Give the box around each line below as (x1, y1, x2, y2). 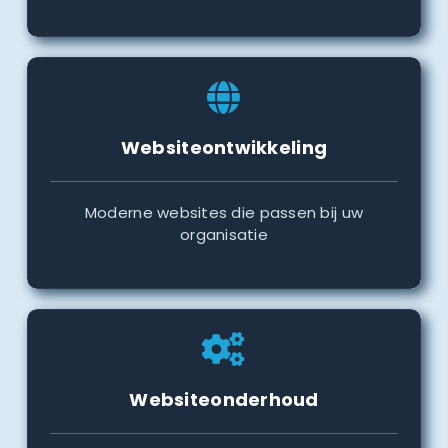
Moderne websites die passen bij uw (84, 202, 364, 224)
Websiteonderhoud (129, 387, 319, 413)
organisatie (180, 224, 268, 246)
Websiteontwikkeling (120, 135, 328, 161)
